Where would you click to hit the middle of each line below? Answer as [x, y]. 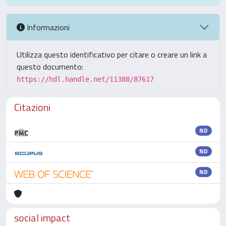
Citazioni [32, 107]
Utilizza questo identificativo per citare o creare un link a [112, 54]
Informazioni [47, 27]
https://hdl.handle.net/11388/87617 [85, 79]
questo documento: [50, 67]
